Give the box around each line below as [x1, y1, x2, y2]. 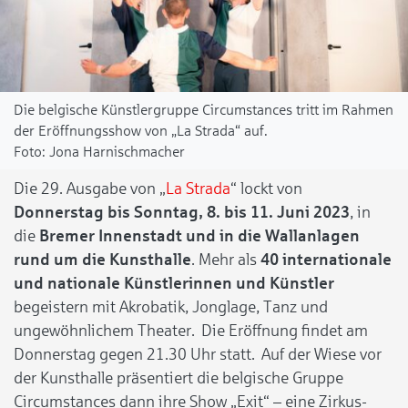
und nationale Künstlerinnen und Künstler [14, 274, 334, 293]
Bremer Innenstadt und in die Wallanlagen [39, 227, 360, 246]
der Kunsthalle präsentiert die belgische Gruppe [14, 369, 343, 388]
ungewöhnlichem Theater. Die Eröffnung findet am [14, 321, 368, 341]
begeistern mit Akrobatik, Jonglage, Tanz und [14, 298, 328, 317]
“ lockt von [230, 179, 302, 199]
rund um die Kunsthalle [14, 250, 191, 270]
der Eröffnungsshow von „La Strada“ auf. [14, 123, 268, 139]
